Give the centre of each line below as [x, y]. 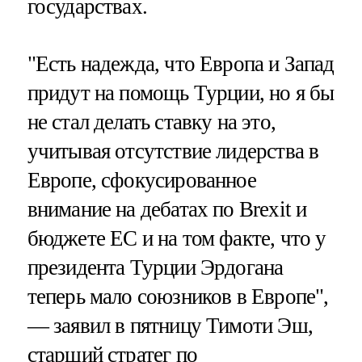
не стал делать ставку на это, [151, 122]
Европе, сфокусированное [141, 181]
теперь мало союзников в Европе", [178, 297]
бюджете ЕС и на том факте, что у [177, 239]
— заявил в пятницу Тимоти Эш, [170, 326]
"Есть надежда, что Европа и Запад [181, 64]
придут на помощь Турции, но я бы [181, 93]
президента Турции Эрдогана [155, 268]
